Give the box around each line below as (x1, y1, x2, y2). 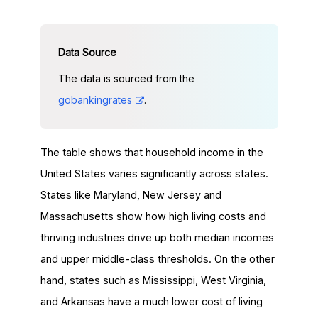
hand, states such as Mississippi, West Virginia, (40, 273, 266, 286)
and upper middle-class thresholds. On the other (40, 252, 275, 265)
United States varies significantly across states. (40, 167, 268, 180)
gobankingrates (57, 93, 132, 106)
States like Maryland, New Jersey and (40, 188, 221, 201)
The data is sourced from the (57, 72, 194, 84)
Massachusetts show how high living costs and (40, 209, 266, 222)
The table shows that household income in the (40, 146, 263, 158)
